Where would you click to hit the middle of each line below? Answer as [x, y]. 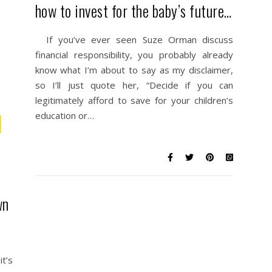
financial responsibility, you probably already [134, 55]
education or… [64, 115]
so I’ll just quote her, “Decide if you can [134, 85]
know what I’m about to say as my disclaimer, [134, 70]
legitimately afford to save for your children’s [134, 100]
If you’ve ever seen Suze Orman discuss [134, 39]
